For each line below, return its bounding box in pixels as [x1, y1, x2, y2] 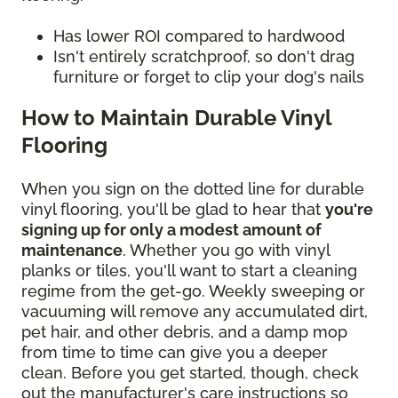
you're [325, 199, 373, 219]
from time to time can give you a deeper [21, 342, 328, 362]
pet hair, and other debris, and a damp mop [21, 322, 347, 341]
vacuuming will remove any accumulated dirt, [21, 301, 368, 321]
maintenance [21, 240, 123, 259]
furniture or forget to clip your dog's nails [53, 67, 369, 86]
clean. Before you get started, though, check [21, 362, 359, 382]
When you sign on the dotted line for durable [21, 179, 364, 198]
